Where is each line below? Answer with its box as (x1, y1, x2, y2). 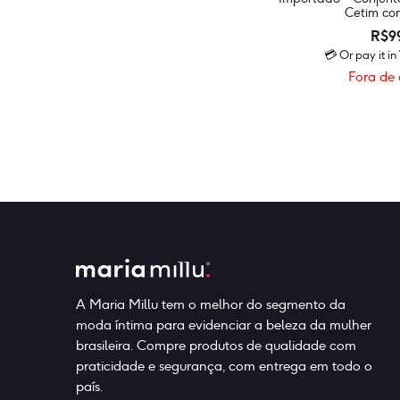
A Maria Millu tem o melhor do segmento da (76, 295, 346, 312)
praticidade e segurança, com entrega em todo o (76, 356, 373, 374)
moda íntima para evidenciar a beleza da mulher (76, 315, 372, 333)
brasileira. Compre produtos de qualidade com (76, 336, 357, 354)
